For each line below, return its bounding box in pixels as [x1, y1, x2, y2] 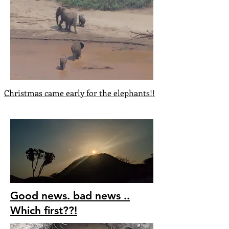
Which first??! [10, 204, 77, 217]
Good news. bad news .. [10, 189, 130, 202]
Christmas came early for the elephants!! [4, 87, 155, 98]
